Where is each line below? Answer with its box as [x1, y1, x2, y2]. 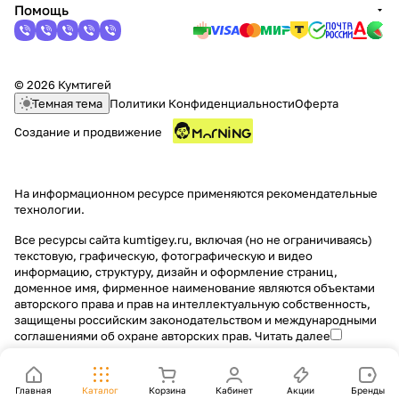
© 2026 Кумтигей [14, 77, 111, 92]
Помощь [14, 2, 69, 18]
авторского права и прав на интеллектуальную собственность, [14, 297, 370, 311]
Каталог [82, 385, 118, 395]
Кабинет [215, 385, 253, 395]
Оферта [295, 96, 338, 110]
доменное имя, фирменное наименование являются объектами [14, 281, 375, 295]
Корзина [148, 385, 186, 395]
